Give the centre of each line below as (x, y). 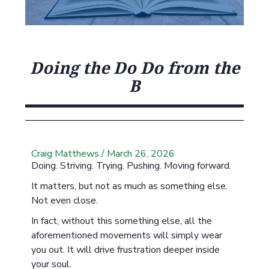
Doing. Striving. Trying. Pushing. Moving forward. (131, 166)
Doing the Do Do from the (134, 68)
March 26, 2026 (141, 154)
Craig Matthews (65, 154)
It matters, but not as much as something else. (130, 186)
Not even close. (65, 201)
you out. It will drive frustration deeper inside (126, 250)
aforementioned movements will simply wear (127, 235)
